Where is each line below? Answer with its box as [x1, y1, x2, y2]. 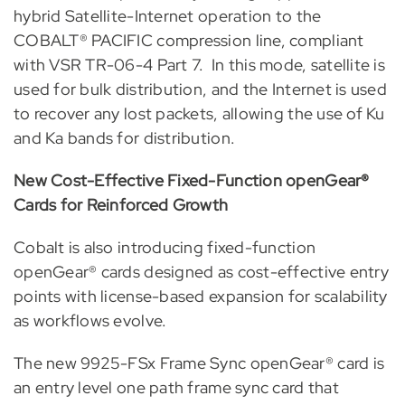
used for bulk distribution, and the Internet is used [13, 78, 388, 99]
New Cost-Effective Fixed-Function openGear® [13, 169, 370, 191]
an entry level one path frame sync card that [13, 376, 339, 398]
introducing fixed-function [118, 236, 316, 258]
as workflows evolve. [13, 309, 167, 331]
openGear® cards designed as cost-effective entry [13, 260, 389, 282]
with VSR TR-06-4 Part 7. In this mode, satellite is [13, 53, 386, 75]
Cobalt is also [13, 236, 114, 258]
